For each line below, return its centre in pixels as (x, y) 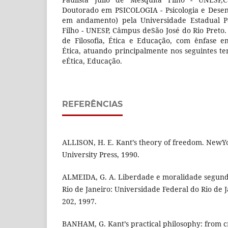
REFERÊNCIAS (92, 104)
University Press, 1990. (101, 154)
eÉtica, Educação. (92, 61)
